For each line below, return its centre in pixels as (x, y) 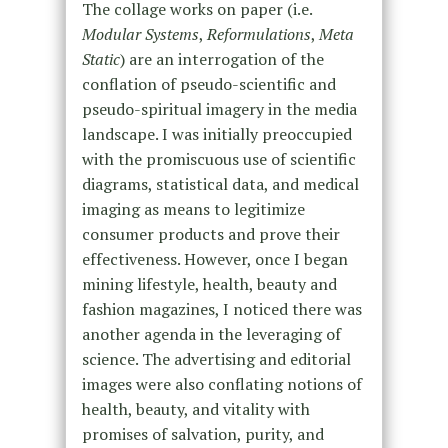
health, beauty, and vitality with (195, 408)
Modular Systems (140, 33)
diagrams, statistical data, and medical (220, 183)
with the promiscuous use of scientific (218, 158)
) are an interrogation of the (221, 58)
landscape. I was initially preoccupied (216, 133)
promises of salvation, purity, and (202, 433)
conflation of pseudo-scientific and (208, 83)
